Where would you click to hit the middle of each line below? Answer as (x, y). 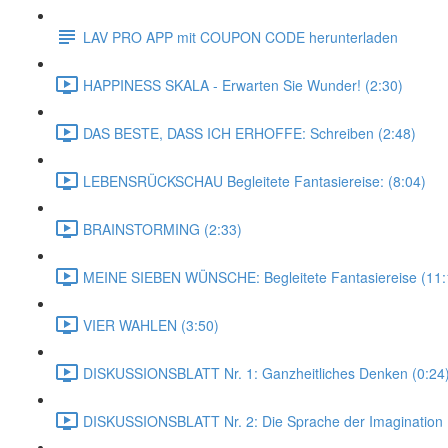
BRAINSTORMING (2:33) (162, 228)
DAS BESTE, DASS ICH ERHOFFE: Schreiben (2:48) (249, 132)
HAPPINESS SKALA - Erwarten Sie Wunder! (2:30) (243, 84)
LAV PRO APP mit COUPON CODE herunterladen (240, 36)
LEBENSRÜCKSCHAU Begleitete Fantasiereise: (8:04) (254, 180)
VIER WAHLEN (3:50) (151, 324)
